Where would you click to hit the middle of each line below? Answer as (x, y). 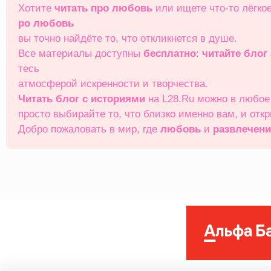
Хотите (36, 8)
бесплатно (170, 54)
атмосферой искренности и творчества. (113, 84)
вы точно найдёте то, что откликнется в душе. (128, 38)
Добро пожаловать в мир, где (89, 129)
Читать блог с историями (82, 99)
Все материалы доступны (81, 54)
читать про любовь (103, 8)
